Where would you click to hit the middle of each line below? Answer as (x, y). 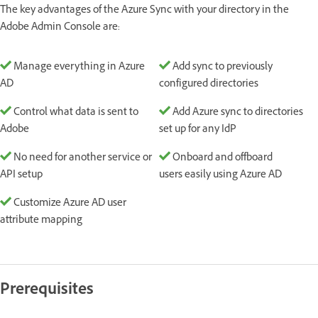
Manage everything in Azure (78, 67)
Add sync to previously (221, 67)
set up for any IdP (198, 130)
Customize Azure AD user (69, 204)
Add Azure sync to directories (237, 113)
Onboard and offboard (221, 158)
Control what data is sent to (75, 113)
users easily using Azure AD (220, 175)
